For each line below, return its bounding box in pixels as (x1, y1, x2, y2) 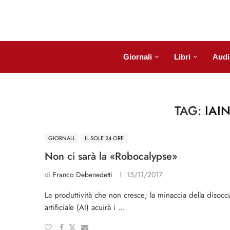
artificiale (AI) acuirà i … (45, 202, 125, 213)
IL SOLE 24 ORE (85, 134, 124, 142)
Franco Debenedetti (53, 169, 112, 180)
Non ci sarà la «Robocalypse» (45, 149, 177, 164)
